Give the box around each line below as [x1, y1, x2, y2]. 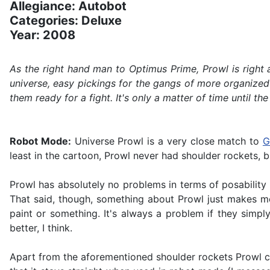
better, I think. [10, 222, 72, 234]
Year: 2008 [10, 28, 75, 43]
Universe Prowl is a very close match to [71, 135, 263, 148]
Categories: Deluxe [10, 13, 122, 28]
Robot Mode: [10, 135, 71, 148]
